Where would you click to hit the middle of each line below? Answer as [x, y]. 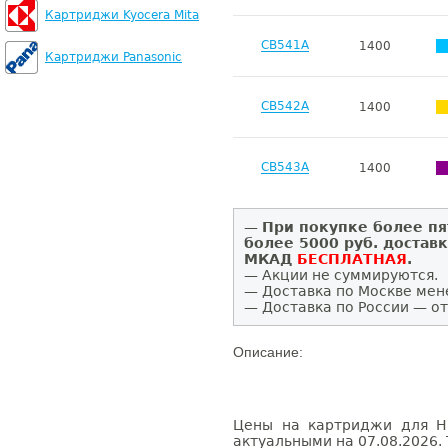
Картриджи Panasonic [113, 57]
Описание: [268, 352]
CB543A [285, 167]
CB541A [285, 45]
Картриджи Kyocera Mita [122, 15]
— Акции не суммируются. [341, 275]
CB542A [285, 106]
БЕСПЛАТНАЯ [352, 259]
